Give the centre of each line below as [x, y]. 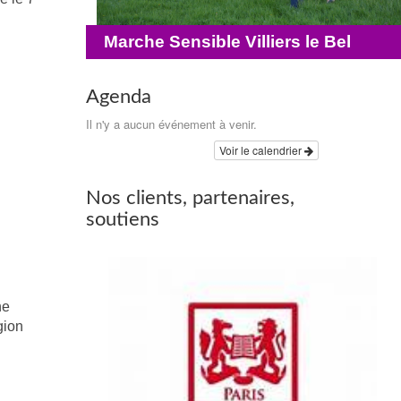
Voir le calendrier [262, 150]
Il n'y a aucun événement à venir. [171, 124]
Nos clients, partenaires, [190, 198]
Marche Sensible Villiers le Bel [227, 42]
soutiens [123, 219]
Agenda [119, 97]
